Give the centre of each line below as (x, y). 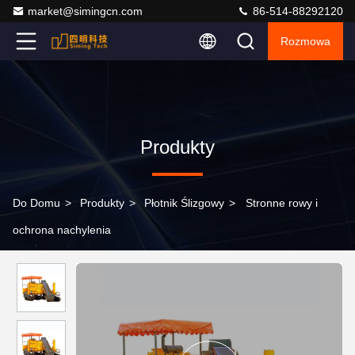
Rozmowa (305, 41)
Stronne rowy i (282, 203)
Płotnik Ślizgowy (184, 203)
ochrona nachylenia (62, 230)
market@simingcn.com (85, 11)
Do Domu (36, 203)
